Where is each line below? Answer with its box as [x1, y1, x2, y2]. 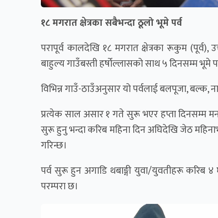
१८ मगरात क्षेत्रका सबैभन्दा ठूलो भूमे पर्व [41, 14, 182, 31]
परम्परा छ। [41, 178, 78, 195]
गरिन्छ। [41, 137, 67, 154]
